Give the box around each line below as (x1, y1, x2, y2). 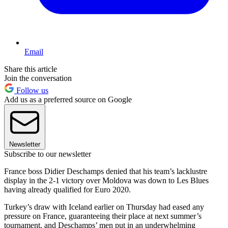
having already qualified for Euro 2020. (4, 185, 131, 194)
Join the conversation (4, 74, 72, 83)
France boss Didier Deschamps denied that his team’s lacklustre (4, 167, 207, 176)
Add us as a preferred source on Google (4, 95, 132, 104)
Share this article (4, 65, 57, 74)
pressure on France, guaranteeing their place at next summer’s (4, 212, 202, 221)
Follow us (14, 86, 48, 95)
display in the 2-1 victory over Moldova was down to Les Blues (4, 176, 209, 185)
